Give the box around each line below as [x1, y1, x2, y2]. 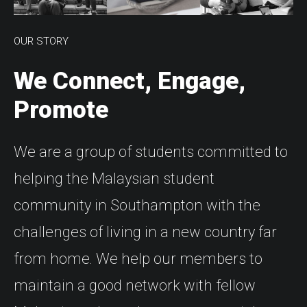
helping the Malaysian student [14, 170, 214, 188]
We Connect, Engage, [14, 67, 245, 96]
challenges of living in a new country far [14, 223, 277, 241]
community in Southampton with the [14, 197, 260, 214]
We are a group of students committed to [14, 143, 288, 161]
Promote [14, 96, 108, 125]
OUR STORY [14, 35, 69, 48]
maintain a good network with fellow [14, 277, 256, 295]
